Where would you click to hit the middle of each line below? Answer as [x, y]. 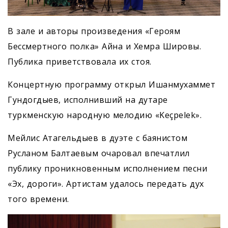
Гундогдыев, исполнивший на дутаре [88, 100]
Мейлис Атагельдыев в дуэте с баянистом [97, 138]
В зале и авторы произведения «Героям [94, 31]
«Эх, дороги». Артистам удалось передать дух [106, 184]
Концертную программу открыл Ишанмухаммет [111, 85]
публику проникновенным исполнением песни [107, 169]
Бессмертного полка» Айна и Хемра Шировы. [104, 47]
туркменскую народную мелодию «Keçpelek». [105, 115]
